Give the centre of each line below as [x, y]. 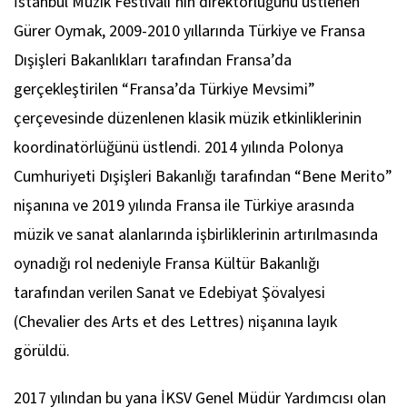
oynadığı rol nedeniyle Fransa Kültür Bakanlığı [167, 264]
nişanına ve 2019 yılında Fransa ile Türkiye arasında [184, 206]
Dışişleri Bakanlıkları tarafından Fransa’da [153, 61]
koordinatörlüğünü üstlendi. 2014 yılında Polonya [179, 148]
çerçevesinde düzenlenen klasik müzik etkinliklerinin [188, 119]
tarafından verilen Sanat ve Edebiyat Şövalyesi [169, 293]
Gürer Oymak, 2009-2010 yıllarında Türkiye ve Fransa [189, 32]
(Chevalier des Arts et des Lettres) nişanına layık [175, 323]
